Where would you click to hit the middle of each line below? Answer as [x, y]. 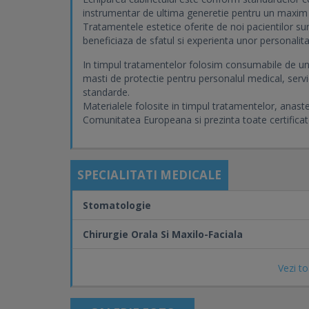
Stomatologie [117, 205]
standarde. [106, 92]
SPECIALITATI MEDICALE [149, 175]
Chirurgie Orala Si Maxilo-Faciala [163, 234]
